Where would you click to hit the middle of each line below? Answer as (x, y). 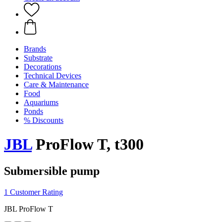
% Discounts (44, 120)
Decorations (43, 67)
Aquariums (41, 102)
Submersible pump (52, 171)
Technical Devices (53, 76)
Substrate (38, 58)
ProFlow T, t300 (88, 144)
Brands (35, 49)
